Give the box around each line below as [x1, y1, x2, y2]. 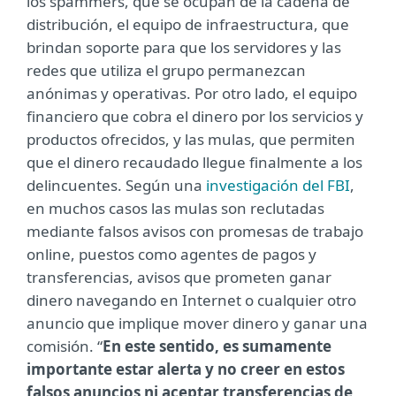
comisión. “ [27, 336, 103, 356]
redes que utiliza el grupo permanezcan [27, 60, 306, 80]
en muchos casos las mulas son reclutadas [27, 198, 324, 218]
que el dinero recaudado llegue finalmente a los [27, 152, 362, 172]
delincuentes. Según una [27, 175, 206, 195]
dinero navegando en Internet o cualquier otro [27, 290, 356, 310]
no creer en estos [217, 359, 345, 379]
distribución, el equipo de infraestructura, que [27, 14, 349, 34]
